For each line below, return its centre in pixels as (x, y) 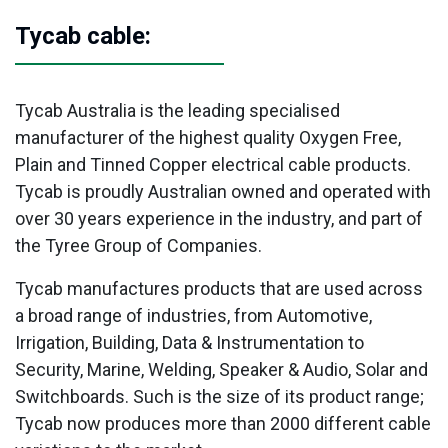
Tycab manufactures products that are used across (219, 288)
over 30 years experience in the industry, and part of (219, 218)
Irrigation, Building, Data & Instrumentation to (189, 342)
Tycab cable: (83, 35)
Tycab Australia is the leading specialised (177, 110)
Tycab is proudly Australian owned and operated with (223, 191)
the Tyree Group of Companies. (138, 245)
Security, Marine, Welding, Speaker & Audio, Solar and (221, 369)
